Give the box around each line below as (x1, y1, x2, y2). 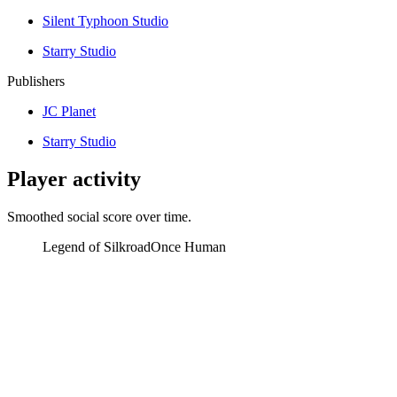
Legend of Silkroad (43, 238, 151, 254)
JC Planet (43, 103, 96, 119)
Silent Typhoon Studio (43, 12, 168, 28)
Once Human (151, 238, 226, 254)
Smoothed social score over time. (7, 208, 191, 224)
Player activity (7, 167, 141, 191)
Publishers (7, 73, 65, 89)
